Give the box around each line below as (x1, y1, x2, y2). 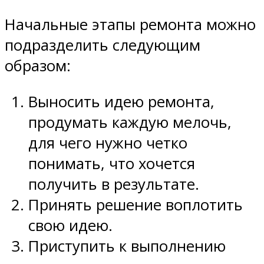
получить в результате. (28, 173, 199, 194)
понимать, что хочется (28, 153, 195, 174)
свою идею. (28, 214, 113, 236)
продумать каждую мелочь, (28, 111, 232, 133)
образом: (5, 55, 71, 77)
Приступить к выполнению (28, 235, 226, 256)
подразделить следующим (5, 35, 200, 56)
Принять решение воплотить (28, 194, 243, 215)
